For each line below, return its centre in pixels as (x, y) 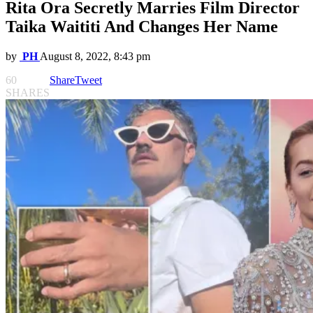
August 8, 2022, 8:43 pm (95, 57)
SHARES (28, 93)
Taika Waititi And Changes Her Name (142, 27)
